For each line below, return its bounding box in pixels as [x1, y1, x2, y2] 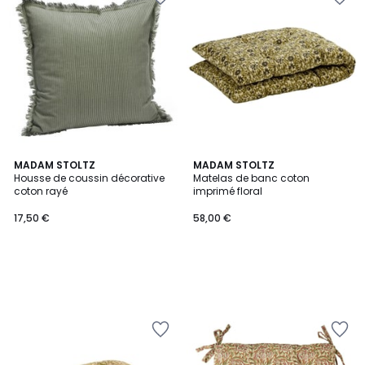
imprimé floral [193, 184, 262, 198]
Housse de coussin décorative [14, 171, 165, 185]
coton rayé [14, 184, 68, 198]
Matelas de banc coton [193, 171, 310, 185]
